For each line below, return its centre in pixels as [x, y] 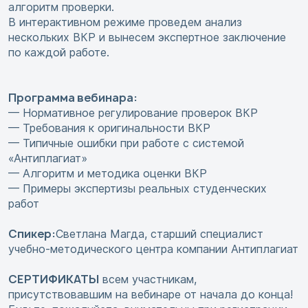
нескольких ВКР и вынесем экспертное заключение [147, 37]
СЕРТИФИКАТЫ [54, 279]
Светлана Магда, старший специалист [159, 234]
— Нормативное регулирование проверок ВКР [133, 113]
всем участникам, [148, 279]
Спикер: [32, 234]
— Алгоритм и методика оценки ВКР [108, 174]
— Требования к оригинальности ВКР [109, 128]
